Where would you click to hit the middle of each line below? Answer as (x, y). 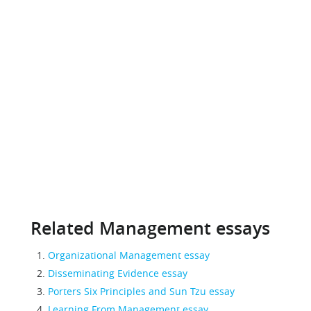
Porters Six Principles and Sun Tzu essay (141, 291)
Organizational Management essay (129, 255)
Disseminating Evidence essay (118, 273)
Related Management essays (150, 228)
